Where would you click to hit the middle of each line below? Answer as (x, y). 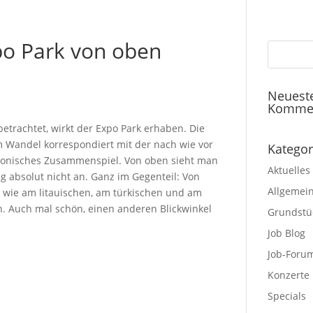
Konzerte (288, 275)
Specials (286, 296)
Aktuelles (289, 170)
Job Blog (286, 233)
